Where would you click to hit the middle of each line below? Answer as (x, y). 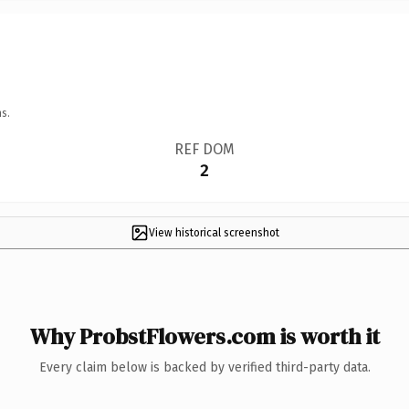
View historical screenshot (214, 232)
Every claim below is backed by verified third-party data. (204, 367)
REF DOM (204, 149)
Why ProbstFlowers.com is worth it (204, 336)
